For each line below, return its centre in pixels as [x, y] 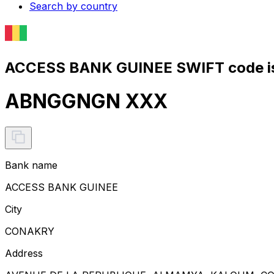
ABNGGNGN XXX [86, 102]
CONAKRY [30, 231]
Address [24, 253]
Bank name [31, 165]
